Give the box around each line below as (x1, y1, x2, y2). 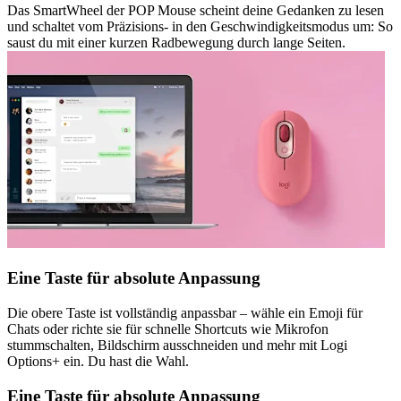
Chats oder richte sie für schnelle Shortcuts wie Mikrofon (7, 320, 328, 337)
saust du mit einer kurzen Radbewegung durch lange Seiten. (7, 35, 346, 51)
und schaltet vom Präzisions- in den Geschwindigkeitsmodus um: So (7, 19, 393, 35)
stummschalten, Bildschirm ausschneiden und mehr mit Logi (7, 337, 347, 353)
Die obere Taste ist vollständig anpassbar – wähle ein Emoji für (7, 304, 363, 320)
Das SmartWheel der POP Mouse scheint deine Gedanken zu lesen (7, 3, 384, 19)
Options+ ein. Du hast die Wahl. (7, 353, 189, 369)
